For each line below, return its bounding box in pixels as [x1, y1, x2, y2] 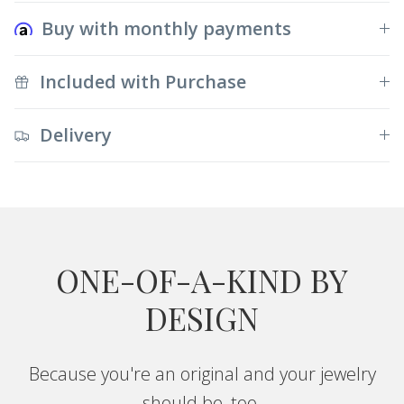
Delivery [40, 122, 112, 147]
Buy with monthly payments [41, 15, 291, 41]
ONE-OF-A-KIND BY [56, 258, 348, 301]
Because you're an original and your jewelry [28, 361, 376, 386]
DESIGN [145, 296, 259, 339]
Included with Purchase [40, 69, 246, 94]
